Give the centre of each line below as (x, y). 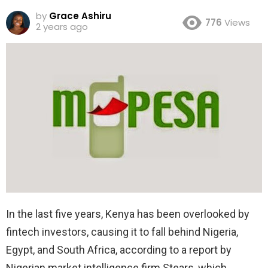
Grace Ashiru (80, 16)
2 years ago (62, 26)
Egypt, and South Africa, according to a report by (119, 249)
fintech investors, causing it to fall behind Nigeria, (122, 232)
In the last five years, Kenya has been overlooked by (128, 214)
